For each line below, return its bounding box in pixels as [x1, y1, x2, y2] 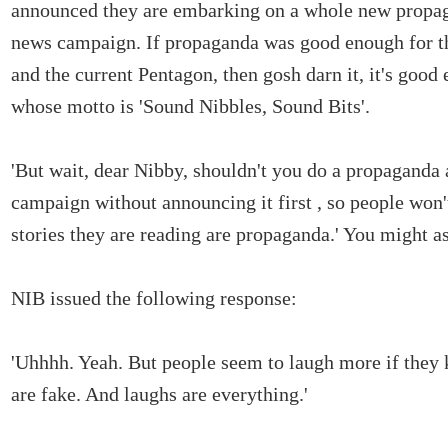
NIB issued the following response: [11, 287, 297, 309]
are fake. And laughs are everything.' [11, 383, 308, 405]
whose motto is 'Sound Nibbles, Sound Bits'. [11, 95, 370, 117]
